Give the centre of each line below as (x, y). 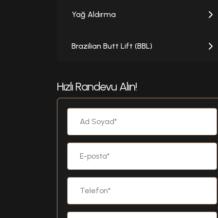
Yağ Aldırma (94, 15)
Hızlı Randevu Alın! (97, 87)
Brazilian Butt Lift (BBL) (112, 46)
